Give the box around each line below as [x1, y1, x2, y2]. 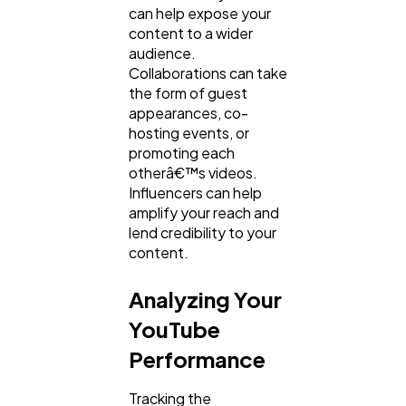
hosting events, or [129, 122, 249, 142]
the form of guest [129, 82, 247, 102]
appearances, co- [129, 102, 248, 122]
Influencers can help [129, 182, 262, 202]
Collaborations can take [129, 63, 287, 82]
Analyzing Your [129, 285, 282, 313]
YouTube [129, 314, 220, 343]
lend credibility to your [129, 222, 276, 242]
